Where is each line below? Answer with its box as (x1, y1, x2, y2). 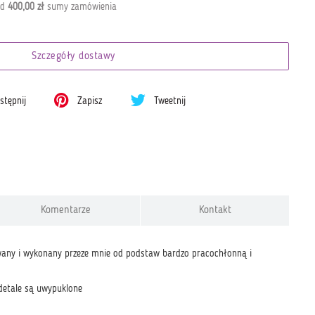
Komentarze (41, 205, 91, 216)
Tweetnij (151, 96, 186, 106)
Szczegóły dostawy (32, 51, 115, 62)
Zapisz (75, 96, 103, 106)
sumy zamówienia (44, 1, 117, 12)
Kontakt (198, 205, 231, 216)
